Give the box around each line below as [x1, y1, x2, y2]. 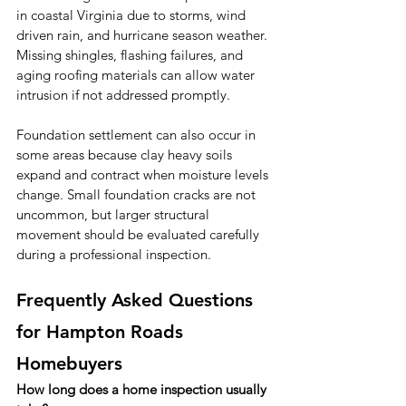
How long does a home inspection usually [16, 381, 270, 399]
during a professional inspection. [16, 246, 211, 264]
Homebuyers [16, 353, 122, 375]
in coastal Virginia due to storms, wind [16, 6, 249, 24]
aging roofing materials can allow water [16, 66, 258, 84]
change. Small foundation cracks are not [16, 186, 259, 204]
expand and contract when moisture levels [16, 166, 272, 184]
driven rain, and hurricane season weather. [16, 26, 271, 44]
